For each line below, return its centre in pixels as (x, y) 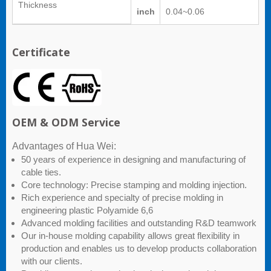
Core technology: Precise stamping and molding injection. (134, 185)
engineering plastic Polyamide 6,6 (87, 211)
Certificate (41, 52)
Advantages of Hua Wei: (64, 146)
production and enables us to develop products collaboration (139, 249)
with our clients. (52, 261)
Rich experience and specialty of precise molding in (122, 198)
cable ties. (41, 172)
